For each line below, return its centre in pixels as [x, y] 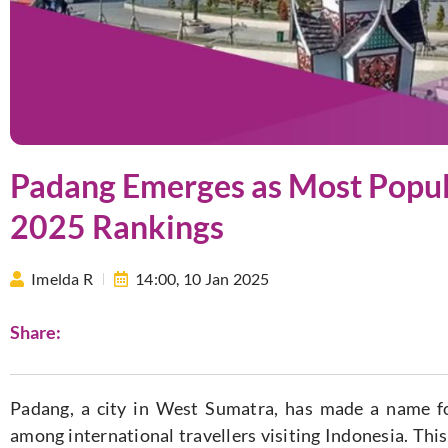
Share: [35, 332]
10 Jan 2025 [226, 278]
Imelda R [62, 278]
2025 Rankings [117, 226]
